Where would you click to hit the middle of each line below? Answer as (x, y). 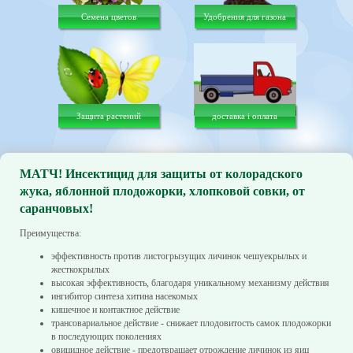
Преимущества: (50, 233)
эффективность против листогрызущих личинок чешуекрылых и (179, 256)
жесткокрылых (80, 269)
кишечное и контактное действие (115, 309)
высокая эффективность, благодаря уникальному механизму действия (190, 282)
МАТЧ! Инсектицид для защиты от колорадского (161, 173)
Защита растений (108, 115)
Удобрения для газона (245, 17)
